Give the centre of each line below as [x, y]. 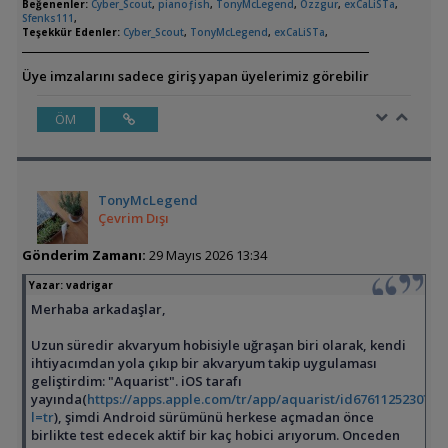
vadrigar [89, 285]
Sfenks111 [47, 18]
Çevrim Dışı [133, 218]
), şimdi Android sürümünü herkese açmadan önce [213, 417]
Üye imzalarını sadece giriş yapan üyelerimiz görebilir [195, 76]
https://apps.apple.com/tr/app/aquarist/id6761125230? [258, 399]
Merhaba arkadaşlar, [98, 309]
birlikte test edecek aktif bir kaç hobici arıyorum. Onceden [215, 435]
